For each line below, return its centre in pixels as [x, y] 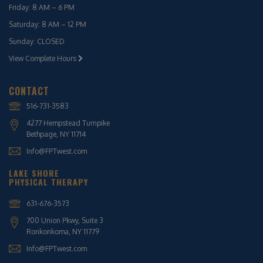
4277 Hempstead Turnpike [68, 123]
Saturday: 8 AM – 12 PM [48, 24]
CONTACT [29, 91]
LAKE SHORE [34, 173]
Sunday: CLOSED [37, 41]
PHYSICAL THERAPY [48, 181]
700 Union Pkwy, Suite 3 [65, 220]
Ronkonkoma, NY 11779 [63, 231]
